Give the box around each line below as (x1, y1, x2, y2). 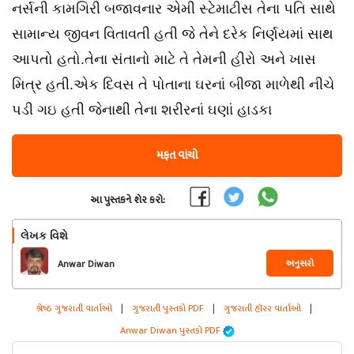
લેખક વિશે (21, 229, 68, 242)
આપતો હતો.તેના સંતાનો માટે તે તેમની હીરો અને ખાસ (12, 51, 316, 67)
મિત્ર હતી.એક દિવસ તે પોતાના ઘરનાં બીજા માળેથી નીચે (12, 77, 334, 92)
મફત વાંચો (156, 145, 198, 165)
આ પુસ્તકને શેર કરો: (90, 191, 165, 209)
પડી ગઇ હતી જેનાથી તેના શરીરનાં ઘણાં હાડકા (12, 102, 272, 118)
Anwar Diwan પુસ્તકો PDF (119, 322, 223, 338)
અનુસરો (286, 255, 314, 271)
